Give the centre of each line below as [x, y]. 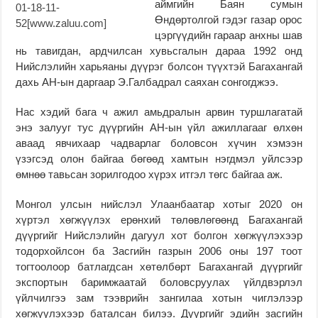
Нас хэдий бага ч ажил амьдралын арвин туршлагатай [159, 111]
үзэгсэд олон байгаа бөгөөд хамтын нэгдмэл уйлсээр [159, 158]
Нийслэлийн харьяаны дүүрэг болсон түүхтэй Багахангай [159, 66]
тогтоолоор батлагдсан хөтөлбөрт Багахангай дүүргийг [159, 266]
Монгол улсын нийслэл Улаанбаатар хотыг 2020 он [159, 204]
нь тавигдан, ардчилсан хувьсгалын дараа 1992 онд [159, 50]
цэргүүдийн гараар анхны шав [229, 35]
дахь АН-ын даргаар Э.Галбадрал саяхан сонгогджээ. [147, 82]
